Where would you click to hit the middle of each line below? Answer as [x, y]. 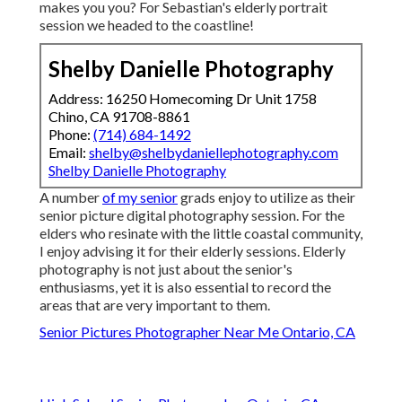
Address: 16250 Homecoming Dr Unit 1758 [183, 99]
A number [71, 197]
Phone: [71, 135]
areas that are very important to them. [155, 305]
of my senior [140, 197]
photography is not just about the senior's [166, 269]
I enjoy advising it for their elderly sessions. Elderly [192, 251]
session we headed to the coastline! [147, 25]
